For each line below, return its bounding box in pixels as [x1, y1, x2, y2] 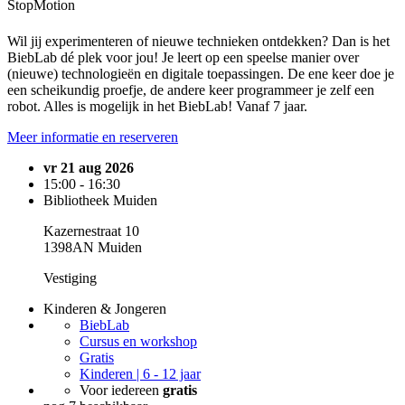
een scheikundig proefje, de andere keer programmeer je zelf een [7, 81, 374, 98]
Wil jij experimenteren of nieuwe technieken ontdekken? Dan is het [7, 33, 390, 49]
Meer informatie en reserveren [7, 128, 178, 145]
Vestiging [43, 269, 97, 286]
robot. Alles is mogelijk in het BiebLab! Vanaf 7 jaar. [7, 98, 307, 114]
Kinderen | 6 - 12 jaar [80, 365, 201, 381]
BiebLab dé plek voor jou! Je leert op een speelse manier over [7, 49, 359, 65]
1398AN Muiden [43, 239, 142, 255]
